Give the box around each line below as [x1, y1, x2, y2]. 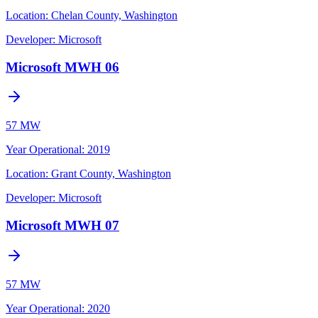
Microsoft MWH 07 [6, 218, 119, 233]
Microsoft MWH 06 [6, 59, 119, 75]
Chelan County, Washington [51, 9, 177, 21]
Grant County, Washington [51, 168, 171, 180]
